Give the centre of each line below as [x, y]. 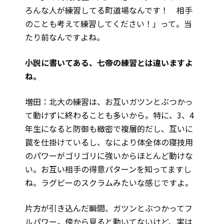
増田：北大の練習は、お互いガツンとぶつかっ [109, 102]
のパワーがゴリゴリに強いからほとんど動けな [109, 156]
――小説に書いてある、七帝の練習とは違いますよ [109, 63]
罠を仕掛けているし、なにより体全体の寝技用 [109, 142]
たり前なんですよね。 [65, 37]
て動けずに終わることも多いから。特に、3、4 [109, 115]
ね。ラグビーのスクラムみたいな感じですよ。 [109, 183]
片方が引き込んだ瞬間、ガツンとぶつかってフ [109, 208]
